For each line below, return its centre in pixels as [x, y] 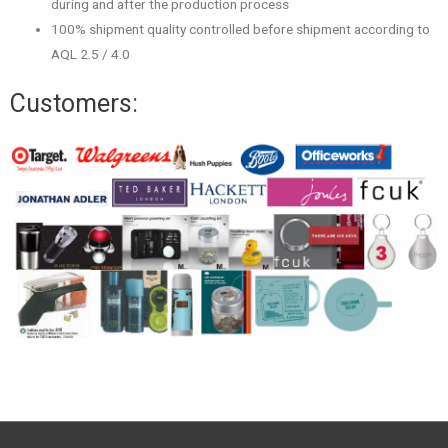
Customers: [74, 103]
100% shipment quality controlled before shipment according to [241, 29]
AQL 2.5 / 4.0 [91, 54]
